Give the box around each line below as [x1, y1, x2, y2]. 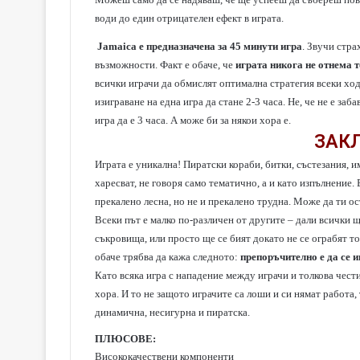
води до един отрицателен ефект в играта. [95, 12, 284, 24]
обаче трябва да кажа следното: [95, 251, 240, 263]
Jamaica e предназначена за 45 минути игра [95, 40, 302, 52]
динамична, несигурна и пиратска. [95, 306, 250, 318]
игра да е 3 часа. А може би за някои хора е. [95, 114, 291, 126]
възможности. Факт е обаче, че [95, 59, 235, 71]
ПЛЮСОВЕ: [95, 333, 156, 345]
